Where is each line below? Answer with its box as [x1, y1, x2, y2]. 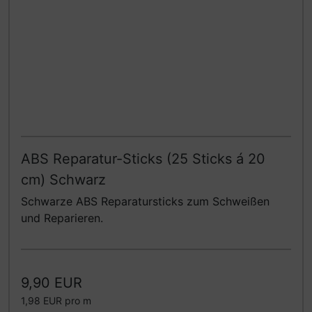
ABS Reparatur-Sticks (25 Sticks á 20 [21, 150, 265, 168]
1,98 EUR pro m [21, 295, 91, 307]
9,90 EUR [21, 274, 82, 292]
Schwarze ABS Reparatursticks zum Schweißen [21, 194, 270, 209]
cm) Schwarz [21, 171, 106, 189]
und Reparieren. [21, 211, 103, 226]
